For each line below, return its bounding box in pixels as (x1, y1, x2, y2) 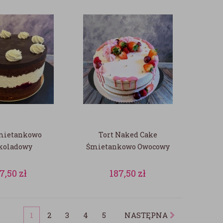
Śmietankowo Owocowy (86, 142, 170, 151)
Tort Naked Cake (98, 130, 157, 139)
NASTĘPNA (124, 210, 168, 220)
